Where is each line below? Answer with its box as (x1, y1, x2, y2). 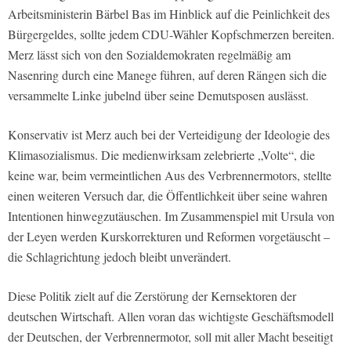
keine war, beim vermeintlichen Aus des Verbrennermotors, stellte (8, 167, 331, 184)
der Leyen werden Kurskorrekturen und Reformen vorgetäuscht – (8, 228, 330, 245)
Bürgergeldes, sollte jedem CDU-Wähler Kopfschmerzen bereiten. (8, 26, 335, 43)
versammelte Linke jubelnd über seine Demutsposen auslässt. (8, 87, 309, 104)
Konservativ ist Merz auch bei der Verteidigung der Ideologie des (8, 126, 330, 143)
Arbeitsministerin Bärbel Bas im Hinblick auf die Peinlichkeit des (8, 5, 330, 23)
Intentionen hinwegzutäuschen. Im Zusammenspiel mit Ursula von (8, 208, 335, 225)
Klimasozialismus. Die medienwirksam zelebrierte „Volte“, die (8, 147, 315, 164)
